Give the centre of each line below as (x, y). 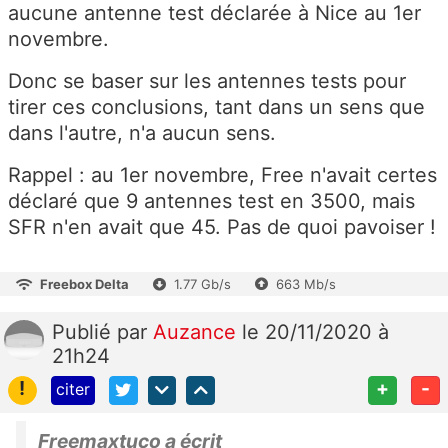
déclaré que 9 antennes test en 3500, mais (211, 201)
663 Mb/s (306, 284)
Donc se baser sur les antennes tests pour (207, 81)
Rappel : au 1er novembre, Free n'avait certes (222, 175)
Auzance (197, 332)
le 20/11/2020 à (315, 332)
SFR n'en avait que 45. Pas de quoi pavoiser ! (222, 227)
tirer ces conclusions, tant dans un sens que (216, 107)
